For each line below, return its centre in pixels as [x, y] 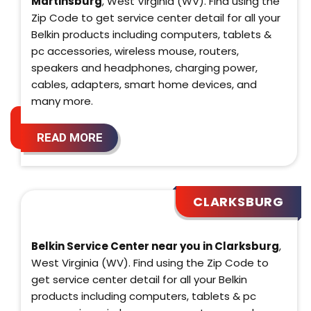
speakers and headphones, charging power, [144, 67]
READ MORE [69, 137]
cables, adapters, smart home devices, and [144, 84]
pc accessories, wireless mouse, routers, [135, 51]
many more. [62, 101]
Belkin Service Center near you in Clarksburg [155, 246]
